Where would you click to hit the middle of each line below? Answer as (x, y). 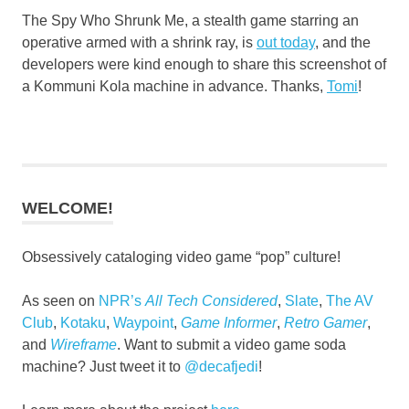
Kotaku (83, 322)
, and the (343, 42)
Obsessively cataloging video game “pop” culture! (181, 257)
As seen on (60, 300)
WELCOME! (68, 208)
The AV (350, 300)
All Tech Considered (211, 300)
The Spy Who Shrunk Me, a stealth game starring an (190, 20)
